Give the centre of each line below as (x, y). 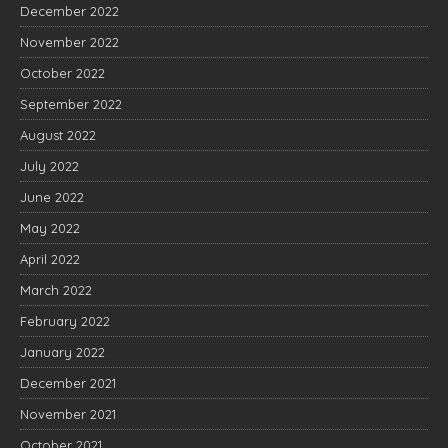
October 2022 (62, 73)
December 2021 (68, 383)
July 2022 (49, 166)
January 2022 (62, 352)
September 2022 (71, 104)
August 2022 (58, 135)
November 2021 (68, 414)
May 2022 (50, 228)
